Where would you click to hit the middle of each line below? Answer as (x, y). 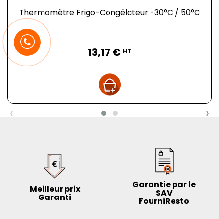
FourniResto (164, 201)
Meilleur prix (55, 189)
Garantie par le (164, 185)
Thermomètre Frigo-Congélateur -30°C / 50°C (109, 13)
